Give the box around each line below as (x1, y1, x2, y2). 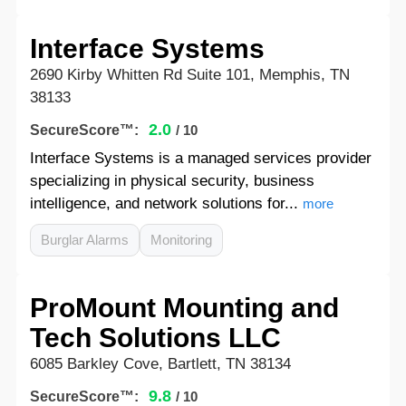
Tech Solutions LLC (29, 323, 281, 353)
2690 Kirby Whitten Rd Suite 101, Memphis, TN (29, 66, 350, 83)
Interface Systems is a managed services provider (29, 150, 372, 167)
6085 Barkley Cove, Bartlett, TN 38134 (29, 355, 291, 372)
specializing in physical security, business (29, 172, 314, 189)
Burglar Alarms (40, 232, 129, 247)
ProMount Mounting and (29, 293, 339, 323)
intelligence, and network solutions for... (29, 195, 298, 212)
